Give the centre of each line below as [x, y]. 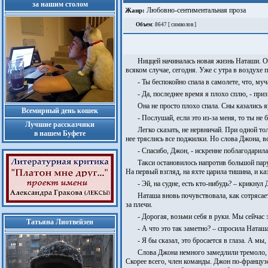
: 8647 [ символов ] [174, 25]
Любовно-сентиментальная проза [195, 10]
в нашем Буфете [60, 133]
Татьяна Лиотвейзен [60, 222]
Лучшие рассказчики [60, 124]
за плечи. [139, 205]
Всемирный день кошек [60, 111]
